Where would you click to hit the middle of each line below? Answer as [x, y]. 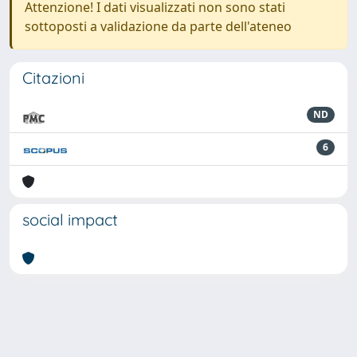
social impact [70, 220]
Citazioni [53, 78]
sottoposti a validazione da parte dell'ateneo [158, 26]
